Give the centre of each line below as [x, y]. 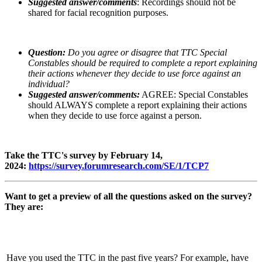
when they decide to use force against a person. [115, 115]
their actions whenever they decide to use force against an [135, 73]
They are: [24, 206]
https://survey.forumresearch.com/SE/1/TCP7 [119, 166]
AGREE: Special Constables [194, 94]
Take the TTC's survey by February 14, [84, 155]
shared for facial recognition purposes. [98, 12]
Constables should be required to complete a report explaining [143, 63]
